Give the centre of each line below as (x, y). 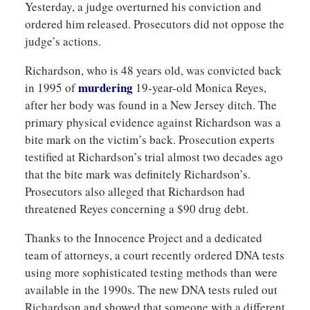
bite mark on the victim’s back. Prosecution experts (149, 139)
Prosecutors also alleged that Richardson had (135, 191)
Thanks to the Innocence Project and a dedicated (143, 237)
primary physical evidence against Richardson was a (153, 122)
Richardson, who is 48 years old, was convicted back (153, 70)
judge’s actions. (63, 41)
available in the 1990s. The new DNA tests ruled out (151, 289)
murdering (105, 87)
